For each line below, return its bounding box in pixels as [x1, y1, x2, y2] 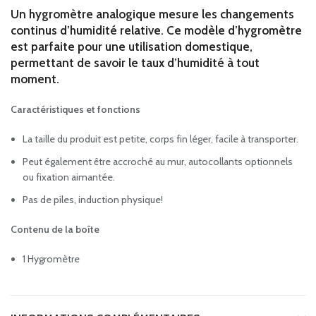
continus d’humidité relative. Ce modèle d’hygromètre [11, 23, 302, 38]
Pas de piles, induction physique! [23, 193, 163, 207]
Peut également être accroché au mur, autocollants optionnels [23, 155, 293, 169]
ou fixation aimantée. [23, 171, 115, 184]
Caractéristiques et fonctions [11, 103, 142, 116]
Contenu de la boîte [11, 223, 99, 236]
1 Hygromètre [23, 253, 80, 266]
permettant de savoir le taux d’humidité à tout [11, 56, 260, 71]
